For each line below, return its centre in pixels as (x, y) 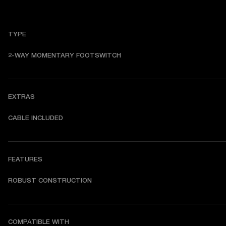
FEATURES (25, 159)
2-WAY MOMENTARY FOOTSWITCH (65, 55)
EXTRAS (21, 96)
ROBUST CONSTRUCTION (50, 180)
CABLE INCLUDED (36, 118)
